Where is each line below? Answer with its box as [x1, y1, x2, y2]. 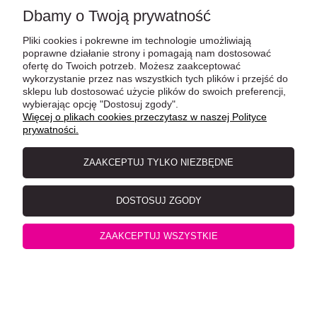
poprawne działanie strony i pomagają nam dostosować [23, 47, 271, 59]
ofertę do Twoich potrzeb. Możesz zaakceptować [23, 60, 241, 71]
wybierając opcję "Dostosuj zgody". [23, 98, 178, 110]
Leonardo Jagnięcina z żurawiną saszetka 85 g [53, 150, 264, 162]
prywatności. [23, 124, 79, 135]
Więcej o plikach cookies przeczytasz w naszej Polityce [23, 111, 267, 122]
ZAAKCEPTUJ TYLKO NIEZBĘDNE [83, 157, 234, 168]
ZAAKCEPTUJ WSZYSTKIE [99, 231, 218, 241]
